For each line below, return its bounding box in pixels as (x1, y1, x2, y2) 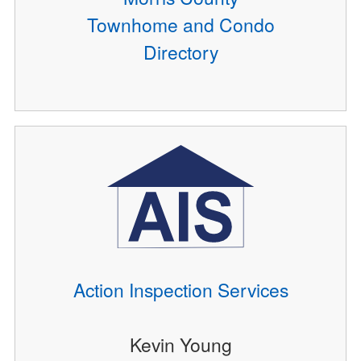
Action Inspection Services (73, 276, 288, 302)
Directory (143, 38, 218, 64)
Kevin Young (129, 330, 232, 357)
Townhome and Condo (86, 10, 275, 37)
